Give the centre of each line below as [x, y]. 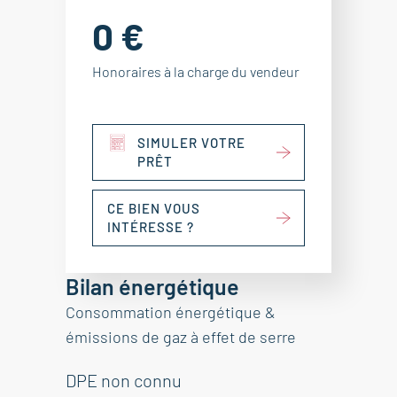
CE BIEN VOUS [154, 208]
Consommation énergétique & [171, 312]
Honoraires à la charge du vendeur [196, 71]
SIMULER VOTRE [191, 143]
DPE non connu [124, 380]
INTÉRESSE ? [151, 227]
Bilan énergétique [152, 286]
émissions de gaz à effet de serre [181, 337]
